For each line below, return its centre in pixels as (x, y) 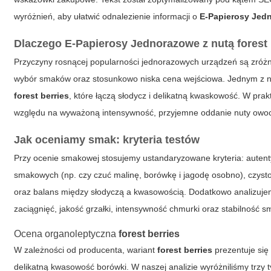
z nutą (219, 44)
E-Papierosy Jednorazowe (132, 44)
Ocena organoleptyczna (67, 234)
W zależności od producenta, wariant (86, 250)
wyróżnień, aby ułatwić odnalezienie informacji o (107, 16)
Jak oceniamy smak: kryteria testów (107, 140)
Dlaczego (40, 44)
